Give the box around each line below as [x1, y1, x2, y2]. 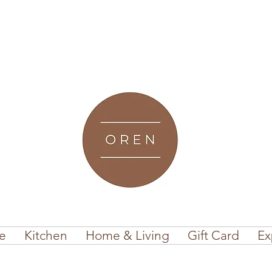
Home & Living [86, 228, 169, 243]
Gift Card [188, 228, 239, 243]
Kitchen [24, 228, 67, 243]
